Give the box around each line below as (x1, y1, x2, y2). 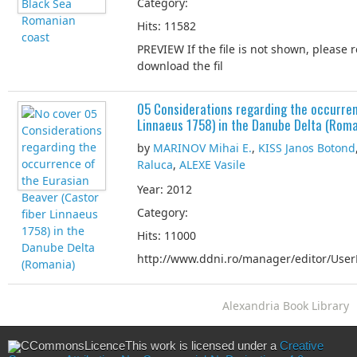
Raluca (137, 157, 173, 172)
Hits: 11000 (137, 228, 196, 243)
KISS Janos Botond (258, 140, 355, 155)
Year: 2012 (137, 182, 192, 197)
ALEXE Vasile (179, 157, 245, 172)
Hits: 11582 (137, 18, 196, 33)
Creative (280, 339, 324, 352)
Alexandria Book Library (222, 297, 349, 313)
